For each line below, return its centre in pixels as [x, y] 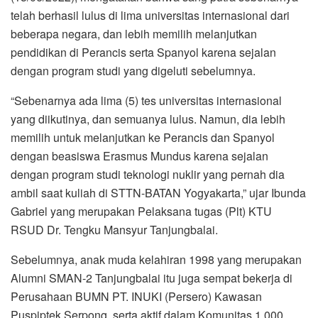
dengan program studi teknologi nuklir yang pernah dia [148, 174]
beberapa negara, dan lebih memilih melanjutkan [134, 33]
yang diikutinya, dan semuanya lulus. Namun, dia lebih [148, 119]
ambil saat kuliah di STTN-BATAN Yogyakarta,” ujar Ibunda [158, 192]
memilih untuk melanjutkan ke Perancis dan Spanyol [143, 137]
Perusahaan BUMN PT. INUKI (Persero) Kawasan [136, 296]
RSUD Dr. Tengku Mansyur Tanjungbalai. [114, 229]
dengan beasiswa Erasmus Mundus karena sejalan [139, 155]
